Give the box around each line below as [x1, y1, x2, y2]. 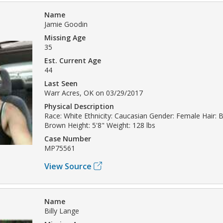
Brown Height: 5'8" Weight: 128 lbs [44, 120, 155, 130]
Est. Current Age [44, 55, 101, 65]
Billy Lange [44, 206, 79, 216]
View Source [44, 160, 92, 172]
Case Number [44, 133, 91, 143]
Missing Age [44, 32, 86, 42]
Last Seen [44, 78, 78, 88]
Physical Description [44, 101, 114, 111]
